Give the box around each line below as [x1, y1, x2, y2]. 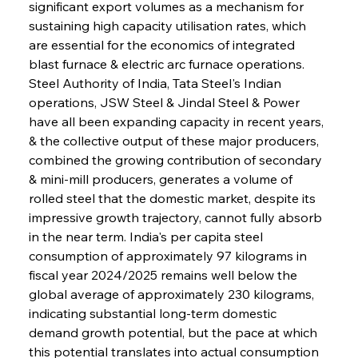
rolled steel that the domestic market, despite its [28, 189, 319, 206]
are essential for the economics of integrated [28, 36, 298, 53]
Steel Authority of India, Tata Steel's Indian [28, 74, 284, 91]
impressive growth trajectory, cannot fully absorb [28, 209, 325, 225]
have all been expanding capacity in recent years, [28, 113, 327, 129]
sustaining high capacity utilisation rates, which [28, 17, 309, 34]
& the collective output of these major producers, [28, 132, 322, 149]
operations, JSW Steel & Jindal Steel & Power [28, 93, 303, 110]
